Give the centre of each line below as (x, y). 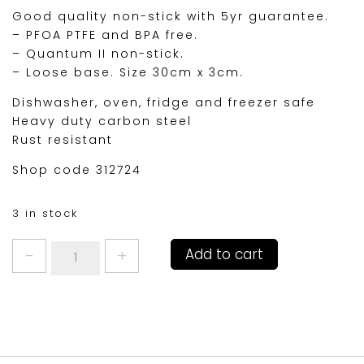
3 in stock (45, 214)
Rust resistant (63, 140)
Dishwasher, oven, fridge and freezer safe (164, 103)
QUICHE (76, 266)
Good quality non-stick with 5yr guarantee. (171, 17)
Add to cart (224, 255)
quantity (81, 341)
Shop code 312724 (77, 170)
